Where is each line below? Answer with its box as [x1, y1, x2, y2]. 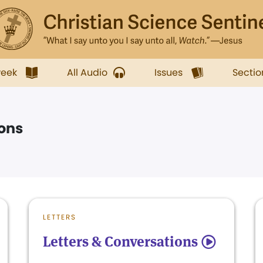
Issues [154, 66, 183, 79]
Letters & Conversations [43, 232, 198, 251]
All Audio [67, 66, 107, 79]
